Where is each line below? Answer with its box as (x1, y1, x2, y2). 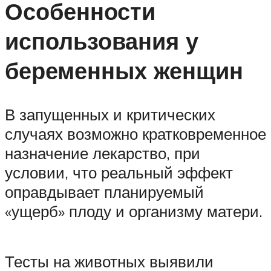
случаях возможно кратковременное (5, 124, 266, 144)
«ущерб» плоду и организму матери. (5, 201, 263, 221)
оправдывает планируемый (5, 182, 204, 202)
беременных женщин (5, 56, 243, 86)
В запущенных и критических (5, 105, 215, 125)
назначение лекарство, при (5, 143, 200, 163)
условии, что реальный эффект (5, 163, 233, 183)
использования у (5, 26, 198, 56)
